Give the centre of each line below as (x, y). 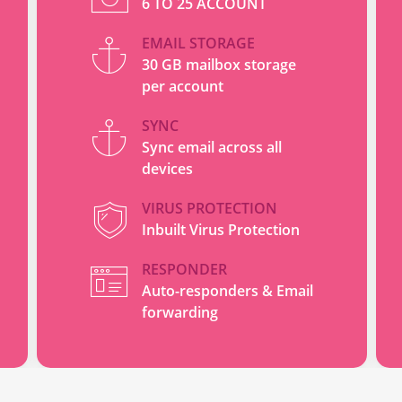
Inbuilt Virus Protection (220, 230)
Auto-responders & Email (227, 291)
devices (167, 169)
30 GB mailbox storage (218, 65)
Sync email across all (211, 147)
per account (182, 86)
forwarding (179, 312)
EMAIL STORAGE (198, 43)
